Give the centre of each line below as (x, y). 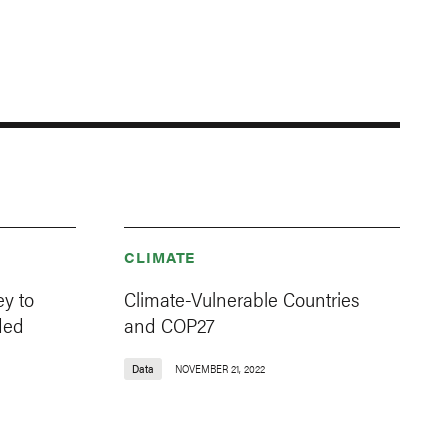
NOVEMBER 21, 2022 (220, 369)
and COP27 (169, 325)
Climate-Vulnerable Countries (241, 299)
